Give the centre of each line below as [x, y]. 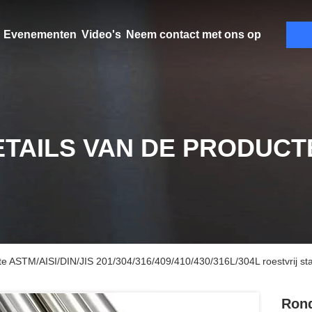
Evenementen [40, 34]
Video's [101, 34]
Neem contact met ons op [193, 34]
